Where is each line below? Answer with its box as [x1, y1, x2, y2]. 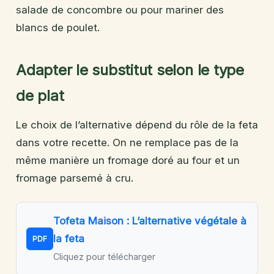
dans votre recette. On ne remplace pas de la [16, 136, 239, 149]
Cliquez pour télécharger [53, 251, 155, 262]
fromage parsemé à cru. [16, 171, 133, 184]
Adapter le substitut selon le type [16, 61, 244, 79]
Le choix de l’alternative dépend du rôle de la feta [16, 118, 258, 131]
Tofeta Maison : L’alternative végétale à [53, 214, 246, 227]
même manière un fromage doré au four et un [16, 154, 240, 166]
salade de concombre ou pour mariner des [16, 3, 224, 16]
